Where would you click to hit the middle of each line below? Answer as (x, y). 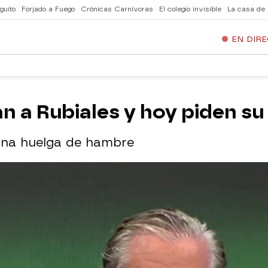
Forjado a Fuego (48, 9)
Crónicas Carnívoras (117, 9)
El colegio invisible (190, 9)
